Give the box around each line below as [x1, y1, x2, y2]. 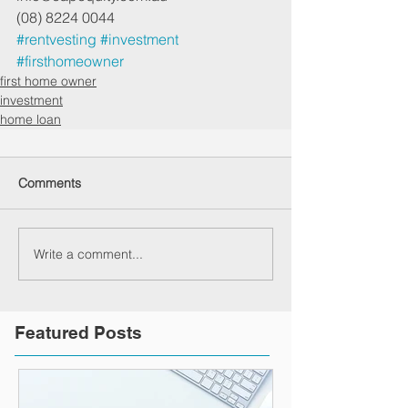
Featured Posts [15, 322, 142, 343]
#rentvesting [16, 30, 97, 49]
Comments [18, 175, 81, 192]
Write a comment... [34, 245, 143, 262]
